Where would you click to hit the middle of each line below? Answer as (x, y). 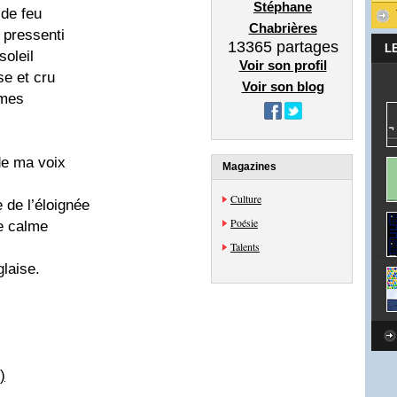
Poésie (244, 222)
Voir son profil (283, 65)
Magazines (249, 167)
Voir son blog (283, 86)
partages (305, 47)
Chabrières (283, 28)
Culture (246, 198)
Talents (245, 246)
